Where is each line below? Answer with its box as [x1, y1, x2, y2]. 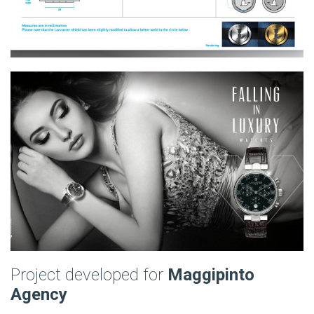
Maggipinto [168, 264, 254, 285]
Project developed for [11, 264, 168, 285]
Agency [11, 284, 67, 304]
